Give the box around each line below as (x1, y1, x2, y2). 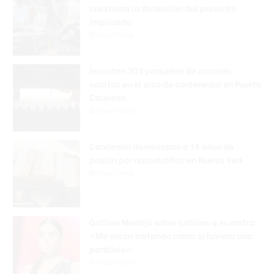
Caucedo (89, 91, 126, 104)
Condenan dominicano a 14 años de (89, 139, 234, 153)
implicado (89, 15, 131, 28)
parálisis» (89, 242, 131, 256)
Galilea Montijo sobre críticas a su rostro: (89, 215, 256, 229)
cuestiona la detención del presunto (89, 1, 236, 15)
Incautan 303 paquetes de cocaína (89, 64, 231, 77)
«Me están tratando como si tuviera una (89, 229, 253, 242)
